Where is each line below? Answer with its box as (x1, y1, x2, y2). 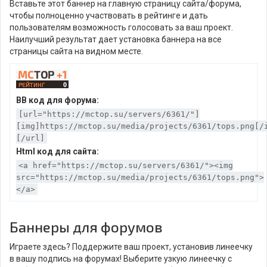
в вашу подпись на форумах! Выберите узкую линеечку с (10, 253, 232, 263)
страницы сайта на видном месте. (10, 46, 143, 56)
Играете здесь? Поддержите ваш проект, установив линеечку (10, 241, 253, 252)
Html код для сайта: (16, 146, 99, 156)
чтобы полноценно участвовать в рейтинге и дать (10, 10, 208, 20)
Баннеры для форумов (10, 218, 163, 235)
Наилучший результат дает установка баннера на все (10, 34, 222, 44)
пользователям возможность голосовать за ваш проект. (10, 22, 233, 32)
